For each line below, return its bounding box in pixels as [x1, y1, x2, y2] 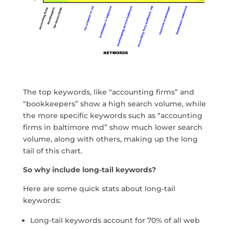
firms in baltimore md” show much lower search [22, 122, 202, 132]
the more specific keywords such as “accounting [22, 110, 202, 120]
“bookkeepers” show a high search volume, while [22, 99, 206, 108]
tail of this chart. [22, 146, 82, 155]
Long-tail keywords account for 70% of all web [30, 215, 200, 225]
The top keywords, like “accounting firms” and [22, 87, 194, 97]
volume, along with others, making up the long [22, 134, 198, 144]
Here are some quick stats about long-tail [22, 184, 175, 193]
